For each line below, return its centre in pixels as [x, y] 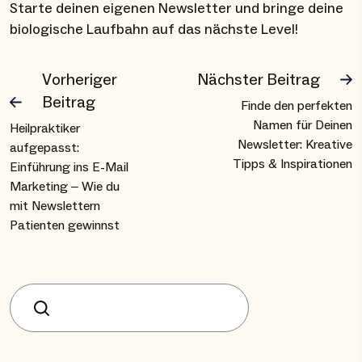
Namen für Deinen [303, 126]
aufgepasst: [44, 148]
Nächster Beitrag [259, 80]
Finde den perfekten [297, 106]
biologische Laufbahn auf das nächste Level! [154, 30]
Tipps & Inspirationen [293, 164]
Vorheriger [80, 80]
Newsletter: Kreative [295, 145]
